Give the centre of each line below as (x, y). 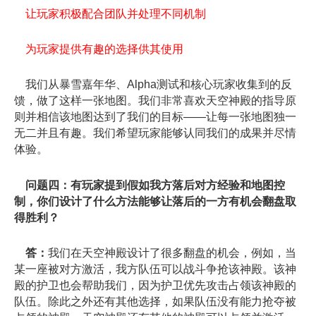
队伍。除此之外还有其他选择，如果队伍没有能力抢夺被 (155, 301)
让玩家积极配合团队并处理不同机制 (116, 13)
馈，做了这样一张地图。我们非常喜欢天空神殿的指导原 (155, 100)
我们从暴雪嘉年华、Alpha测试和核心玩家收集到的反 (153, 84)
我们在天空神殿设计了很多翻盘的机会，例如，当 (172, 253)
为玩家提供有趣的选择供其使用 (104, 49)
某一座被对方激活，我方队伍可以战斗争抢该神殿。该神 (155, 269)
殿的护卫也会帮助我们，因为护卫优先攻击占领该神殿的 (155, 285)
